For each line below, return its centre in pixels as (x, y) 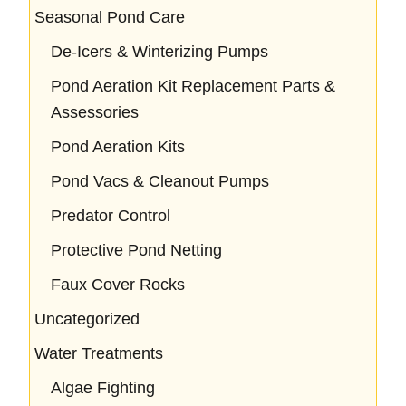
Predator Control (111, 216)
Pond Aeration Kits (118, 147)
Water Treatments (99, 353)
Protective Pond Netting (136, 250)
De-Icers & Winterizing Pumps (159, 52)
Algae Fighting (103, 388)
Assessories (95, 112)
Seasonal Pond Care (110, 17)
